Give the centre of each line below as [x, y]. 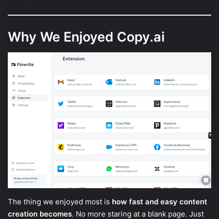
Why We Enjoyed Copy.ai [86, 37]
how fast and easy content [160, 201]
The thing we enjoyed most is [60, 201]
